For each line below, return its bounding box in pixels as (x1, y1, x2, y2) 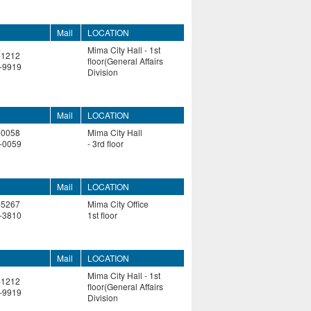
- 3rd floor (87, 137, 124, 150)
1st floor (87, 209, 117, 221)
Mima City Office (87, 198, 149, 210)
